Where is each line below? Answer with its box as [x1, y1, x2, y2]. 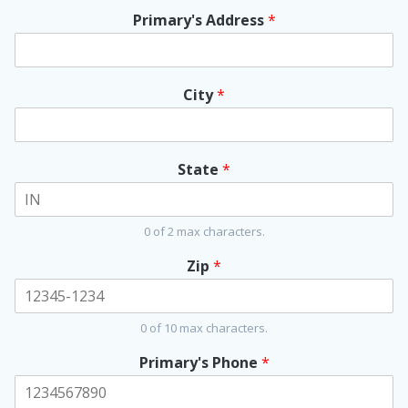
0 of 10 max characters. [140, 320, 268, 337]
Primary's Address [132, 10, 268, 31]
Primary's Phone [138, 352, 261, 373]
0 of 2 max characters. [143, 223, 265, 240]
